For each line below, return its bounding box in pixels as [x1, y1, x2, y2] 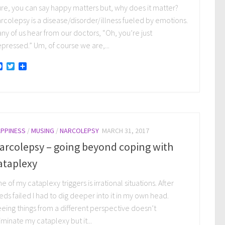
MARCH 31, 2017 [102, 126, 149, 135]
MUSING [31, 126, 54, 135]
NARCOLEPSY [60, 126, 99, 135]
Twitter [15, 61, 38, 71]
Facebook [3, 61, 36, 71]
